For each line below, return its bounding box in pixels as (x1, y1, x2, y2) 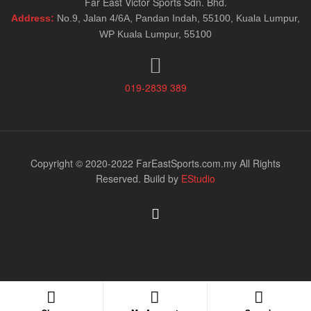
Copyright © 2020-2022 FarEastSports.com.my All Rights (31, 156, 280, 171)
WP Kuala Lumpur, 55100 (99, 28, 212, 40)
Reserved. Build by (96, 171, 181, 186)
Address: (11, 12, 54, 24)
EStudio (181, 171, 215, 186)
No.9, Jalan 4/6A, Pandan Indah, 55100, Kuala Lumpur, (57, 12, 300, 24)
